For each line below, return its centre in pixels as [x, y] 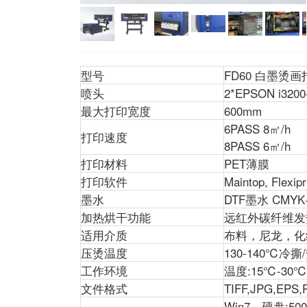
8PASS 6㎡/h [257, 145]
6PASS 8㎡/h [257, 128]
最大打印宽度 [116, 110]
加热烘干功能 [116, 217]
